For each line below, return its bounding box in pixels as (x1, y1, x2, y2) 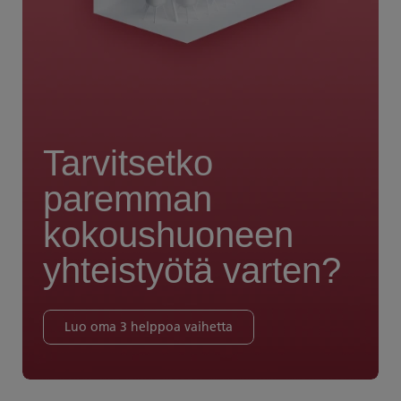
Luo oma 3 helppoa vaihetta (64, 319, 233, 336)
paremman (43, 179, 212, 219)
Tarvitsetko (43, 143, 213, 183)
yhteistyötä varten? (43, 251, 341, 291)
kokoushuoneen (43, 215, 294, 255)
